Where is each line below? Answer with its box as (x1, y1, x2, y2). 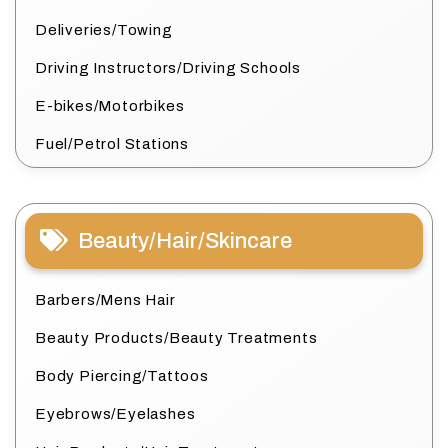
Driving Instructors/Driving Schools (35, 59, 301, 76)
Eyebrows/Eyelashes (35, 405, 196, 422)
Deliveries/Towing (35, 21, 173, 38)
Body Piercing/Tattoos (35, 367, 209, 384)
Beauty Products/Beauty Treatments (35, 329, 318, 346)
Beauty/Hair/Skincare (78, 228, 292, 253)
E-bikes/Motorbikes (35, 97, 185, 114)
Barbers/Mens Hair (35, 291, 176, 308)
